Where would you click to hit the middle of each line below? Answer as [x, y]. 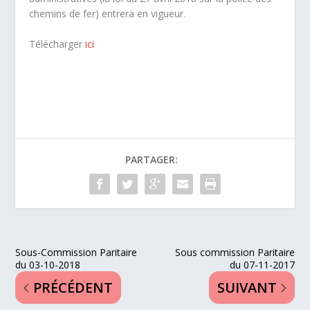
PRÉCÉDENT [73, 287]
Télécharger [57, 44]
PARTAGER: [152, 159]
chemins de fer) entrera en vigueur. [108, 13]
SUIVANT [247, 287]
